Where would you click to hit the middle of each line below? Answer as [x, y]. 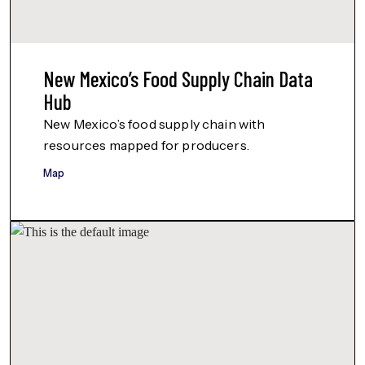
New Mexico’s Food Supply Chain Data [178, 79]
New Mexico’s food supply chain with [154, 124]
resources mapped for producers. [146, 145]
